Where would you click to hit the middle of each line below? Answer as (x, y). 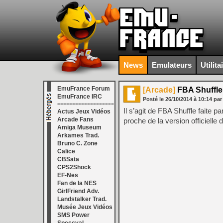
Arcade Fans (75, 119)
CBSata (68, 159)
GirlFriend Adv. (78, 191)
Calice (66, 151)
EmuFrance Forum (84, 89)
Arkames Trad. (78, 135)
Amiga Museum (79, 127)
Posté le (154, 99)
